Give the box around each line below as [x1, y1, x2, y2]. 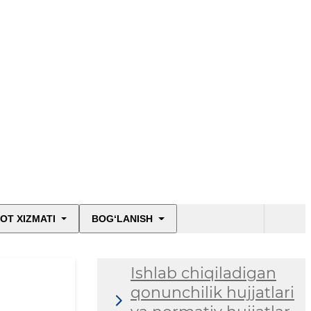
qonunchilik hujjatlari [131, 283, 294, 303]
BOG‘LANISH [92, 213, 153, 225]
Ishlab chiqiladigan [131, 264, 276, 283]
